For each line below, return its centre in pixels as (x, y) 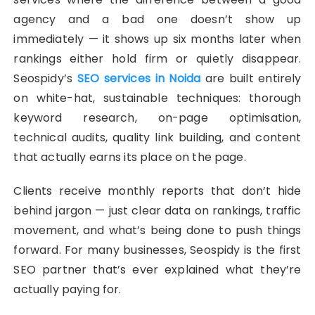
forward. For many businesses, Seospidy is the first (157, 250)
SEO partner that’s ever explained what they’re (157, 270)
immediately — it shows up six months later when (157, 39)
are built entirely (251, 79)
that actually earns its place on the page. (130, 157)
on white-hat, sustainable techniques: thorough (157, 98)
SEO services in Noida (139, 79)
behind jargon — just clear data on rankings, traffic (157, 211)
